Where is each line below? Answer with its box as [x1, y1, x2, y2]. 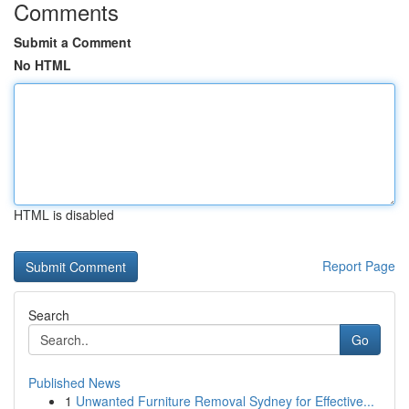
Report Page [322, 257, 395, 275]
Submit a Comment [14, 33, 131, 51]
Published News [28, 373, 121, 392]
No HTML [14, 56, 71, 74]
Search [28, 306, 69, 324]
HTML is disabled [14, 205, 114, 224]
